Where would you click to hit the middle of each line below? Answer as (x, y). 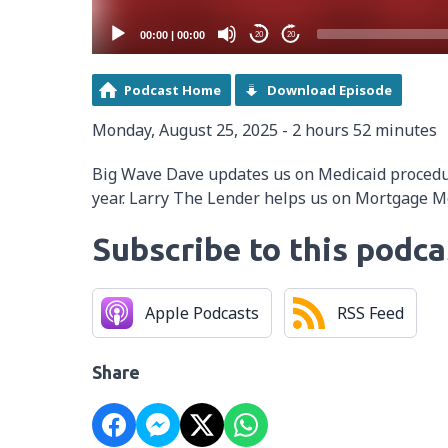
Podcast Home (172, 90)
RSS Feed (370, 313)
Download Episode (329, 90)
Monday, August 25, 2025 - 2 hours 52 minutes (264, 130)
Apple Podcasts (202, 313)
